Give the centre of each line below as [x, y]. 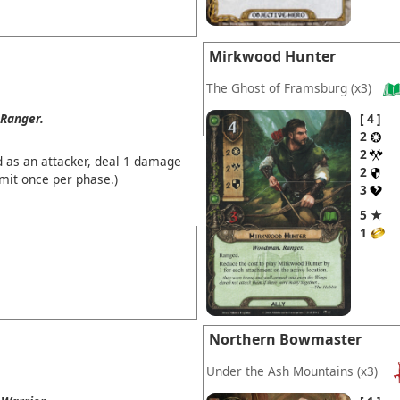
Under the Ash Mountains [280, 371]
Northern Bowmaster [285, 339]
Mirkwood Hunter [272, 57]
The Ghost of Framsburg [277, 87]
